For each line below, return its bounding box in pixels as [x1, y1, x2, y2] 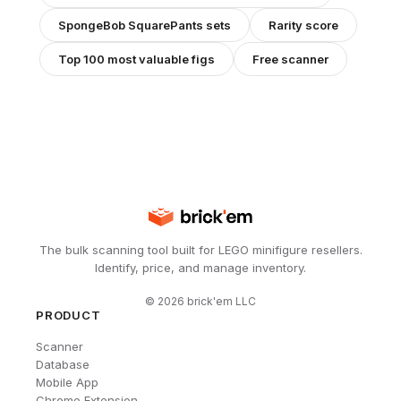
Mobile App [36, 374, 98, 389]
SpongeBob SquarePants [58, 17, 203, 32]
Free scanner [252, 51, 328, 66]
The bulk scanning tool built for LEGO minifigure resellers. [38, 242, 363, 257]
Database [36, 356, 90, 371]
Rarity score [269, 17, 338, 32]
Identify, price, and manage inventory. [95, 260, 306, 275]
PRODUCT [36, 307, 101, 322]
